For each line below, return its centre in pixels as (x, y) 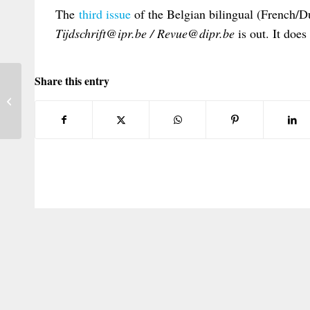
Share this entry (72, 80)
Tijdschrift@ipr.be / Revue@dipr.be (145, 34)
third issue (105, 14)
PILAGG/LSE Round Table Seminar (91, 100)
